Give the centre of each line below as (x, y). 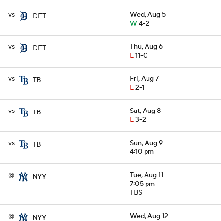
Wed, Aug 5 (148, 15)
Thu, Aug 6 (146, 47)
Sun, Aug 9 (146, 143)
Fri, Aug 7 (144, 79)
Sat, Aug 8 (145, 111)
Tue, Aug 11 (147, 175)
